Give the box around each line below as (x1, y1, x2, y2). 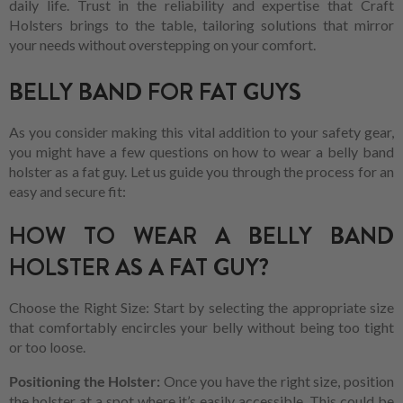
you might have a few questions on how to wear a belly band (9, 142, 394, 160)
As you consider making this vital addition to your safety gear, (9, 122, 394, 140)
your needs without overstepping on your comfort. (9, 35, 316, 53)
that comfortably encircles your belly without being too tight (9, 318, 394, 336)
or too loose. (9, 338, 85, 356)
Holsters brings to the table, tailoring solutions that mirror (9, 15, 394, 33)
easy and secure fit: (9, 182, 126, 200)
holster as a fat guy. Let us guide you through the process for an (9, 162, 394, 180)
